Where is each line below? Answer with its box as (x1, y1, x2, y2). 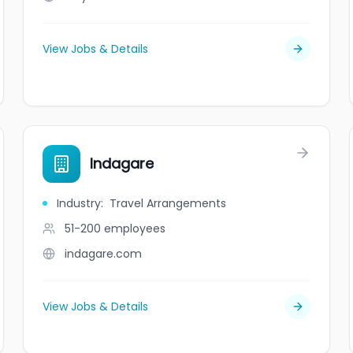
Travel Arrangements (110, 195, 227, 211)
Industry (57, 195, 102, 211)
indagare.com (65, 246, 143, 262)
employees (104, 221, 166, 236)
